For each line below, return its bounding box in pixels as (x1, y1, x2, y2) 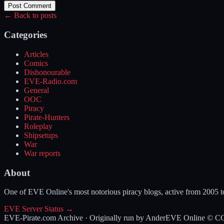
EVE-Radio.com (24, 76, 77, 85)
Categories (4, 29, 47, 40)
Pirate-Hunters (24, 112, 69, 121)
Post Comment (8, 2, 51, 10)
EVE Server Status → (4, 204, 73, 213)
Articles (24, 49, 48, 58)
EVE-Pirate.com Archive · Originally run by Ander (4, 213, 165, 222)
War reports (24, 148, 60, 157)
